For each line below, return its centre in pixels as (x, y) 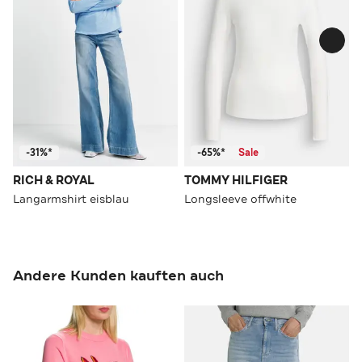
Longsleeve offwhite (240, 198)
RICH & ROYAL (54, 180)
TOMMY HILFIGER (236, 180)
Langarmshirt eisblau (71, 198)
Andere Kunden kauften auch (118, 275)
